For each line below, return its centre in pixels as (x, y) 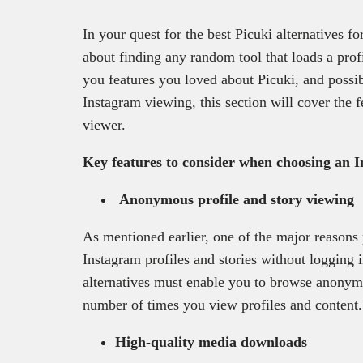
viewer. (106, 125)
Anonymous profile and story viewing (235, 200)
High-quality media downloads (211, 342)
